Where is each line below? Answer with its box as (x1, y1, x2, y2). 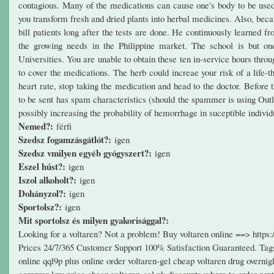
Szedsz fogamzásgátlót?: (18, 132, 114, 146)
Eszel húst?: (18, 159, 68, 173)
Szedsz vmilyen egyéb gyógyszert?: (18, 146, 155, 160)
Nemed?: (18, 119, 56, 133)
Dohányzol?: (18, 186, 69, 200)
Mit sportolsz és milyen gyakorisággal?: (18, 213, 172, 227)
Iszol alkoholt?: (18, 172, 80, 187)
